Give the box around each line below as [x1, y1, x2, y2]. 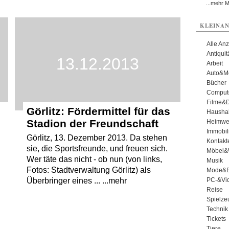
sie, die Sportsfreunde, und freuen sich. [26, 144, 168, 153]
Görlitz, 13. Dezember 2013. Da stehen [26, 133, 167, 143]
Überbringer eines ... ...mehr [26, 176, 127, 186]
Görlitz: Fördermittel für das [26, 105, 170, 118]
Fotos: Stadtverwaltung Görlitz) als [26, 166, 151, 175]
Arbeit [206, 60, 223, 67]
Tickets [206, 215, 226, 222]
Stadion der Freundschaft [26, 118, 158, 130]
